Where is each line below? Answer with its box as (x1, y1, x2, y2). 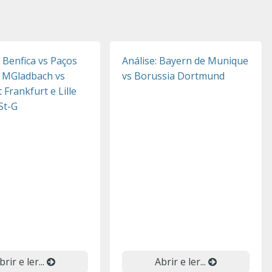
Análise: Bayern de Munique (122, 54, 248, 67)
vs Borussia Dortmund (122, 69, 225, 83)
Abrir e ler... (155, 255, 208, 268)
